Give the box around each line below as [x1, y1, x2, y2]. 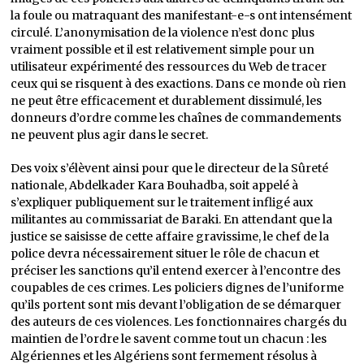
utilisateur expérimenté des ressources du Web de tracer [11, 59, 327, 74]
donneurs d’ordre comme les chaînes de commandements [11, 110, 342, 125]
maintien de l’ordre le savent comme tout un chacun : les [11, 331, 327, 346]
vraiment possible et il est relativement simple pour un [11, 42, 315, 57]
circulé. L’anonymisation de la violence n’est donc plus [11, 25, 315, 40]
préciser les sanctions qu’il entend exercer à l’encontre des [11, 263, 341, 278]
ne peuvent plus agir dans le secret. [11, 128, 209, 142]
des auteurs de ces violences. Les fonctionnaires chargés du [11, 314, 348, 329]
